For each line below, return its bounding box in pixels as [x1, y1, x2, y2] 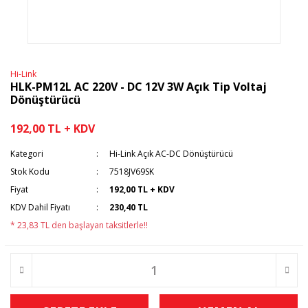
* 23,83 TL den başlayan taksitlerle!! [10, 219, 148, 231]
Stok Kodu [10, 166, 49, 177]
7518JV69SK [109, 166, 155, 177]
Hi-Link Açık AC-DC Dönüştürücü [109, 148, 234, 159]
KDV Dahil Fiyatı [10, 201, 70, 213]
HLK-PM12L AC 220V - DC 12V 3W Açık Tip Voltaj [10, 79, 267, 94]
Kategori [10, 148, 43, 159]
